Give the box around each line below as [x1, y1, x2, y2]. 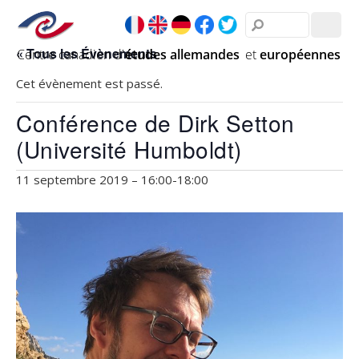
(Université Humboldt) [16, 133, 242, 165]
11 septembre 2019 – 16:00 [16, 171, 172, 188]
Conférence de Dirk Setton [16, 107, 295, 139]
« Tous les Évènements [16, 44, 157, 63]
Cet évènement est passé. [16, 75, 163, 91]
